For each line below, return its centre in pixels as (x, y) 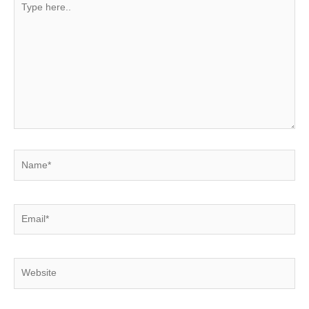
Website (31, 265)
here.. (26, 14)
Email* (27, 210)
